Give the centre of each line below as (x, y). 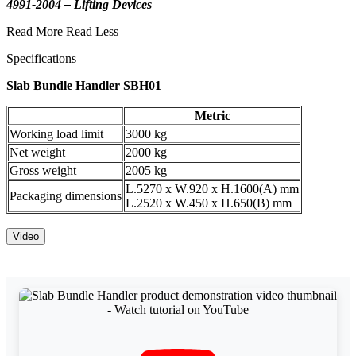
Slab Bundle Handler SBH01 (84, 86)
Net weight (37, 153)
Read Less (92, 32)
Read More (35, 32)
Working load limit (56, 134)
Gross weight (43, 171)
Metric (212, 116)
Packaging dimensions (66, 196)
